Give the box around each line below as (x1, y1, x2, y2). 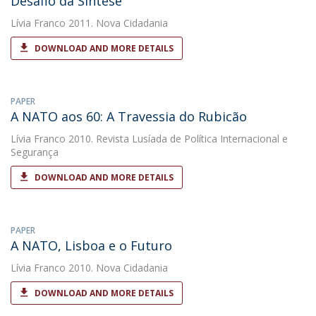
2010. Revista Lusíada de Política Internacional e (66, 132, 288, 145)
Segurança (11, 145, 59, 159)
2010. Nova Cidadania (66, 261, 168, 274)
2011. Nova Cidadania (66, 16, 168, 30)
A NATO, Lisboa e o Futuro (11, 237, 172, 254)
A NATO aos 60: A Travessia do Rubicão (11, 108, 247, 125)
